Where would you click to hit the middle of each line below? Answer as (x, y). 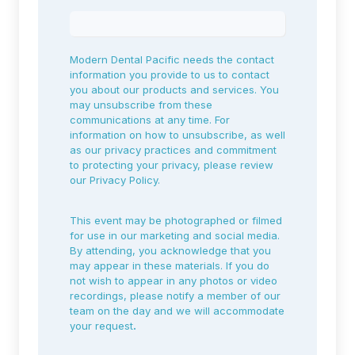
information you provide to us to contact (170, 74)
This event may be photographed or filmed (176, 221)
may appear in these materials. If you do (170, 266)
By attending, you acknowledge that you (170, 251)
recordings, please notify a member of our (175, 296)
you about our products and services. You (174, 89)
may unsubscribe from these (141, 104)
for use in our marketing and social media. (175, 236)
